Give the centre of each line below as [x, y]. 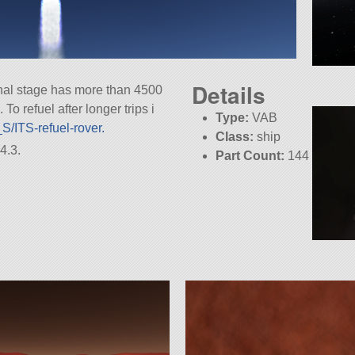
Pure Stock [249, 175]
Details [229, 95]
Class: [235, 137]
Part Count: [250, 156]
